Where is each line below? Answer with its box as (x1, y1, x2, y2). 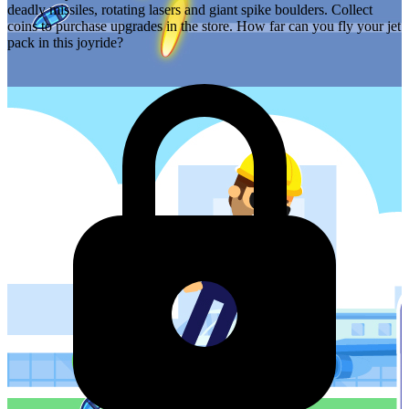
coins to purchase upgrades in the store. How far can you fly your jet (7, 18, 401, 35)
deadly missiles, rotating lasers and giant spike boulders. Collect (7, 2, 372, 18)
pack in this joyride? (7, 35, 123, 51)
